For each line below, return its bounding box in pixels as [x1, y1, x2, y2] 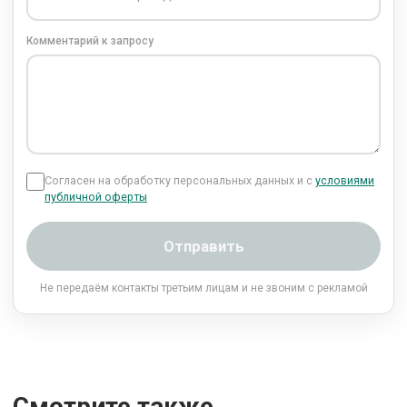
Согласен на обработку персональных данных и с [45, 174, 315, 188]
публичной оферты [45, 190, 147, 204]
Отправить [163, 237, 244, 255]
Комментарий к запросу [26, 35, 154, 48]
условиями [315, 174, 374, 188]
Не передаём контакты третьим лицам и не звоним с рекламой [39, 282, 368, 295]
